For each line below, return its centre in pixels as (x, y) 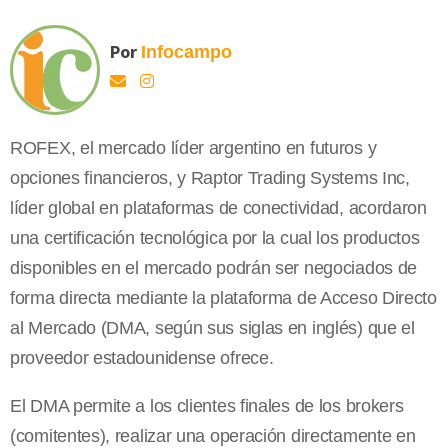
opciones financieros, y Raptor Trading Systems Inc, (210, 178)
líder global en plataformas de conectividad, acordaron (218, 208)
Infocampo (186, 52)
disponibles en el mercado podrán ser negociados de (214, 268)
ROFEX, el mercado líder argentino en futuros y (193, 148)
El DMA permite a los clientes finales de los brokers (207, 406)
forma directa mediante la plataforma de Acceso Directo (223, 298)
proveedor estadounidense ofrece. (142, 358)
